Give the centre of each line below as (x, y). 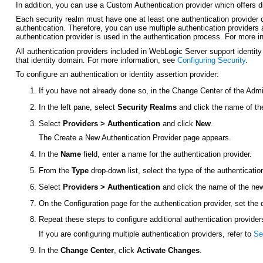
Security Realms (147, 107)
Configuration (87, 203)
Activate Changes (168, 250)
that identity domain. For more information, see (96, 60)
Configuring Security (211, 60)
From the (55, 170)
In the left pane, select (78, 107)
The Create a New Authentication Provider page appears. (135, 138)
